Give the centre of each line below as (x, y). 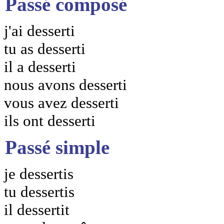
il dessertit (37, 210)
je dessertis (39, 174)
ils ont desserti (50, 120)
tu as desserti (45, 48)
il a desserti (40, 66)
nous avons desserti (65, 84)
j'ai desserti (39, 30)
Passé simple (57, 147)
